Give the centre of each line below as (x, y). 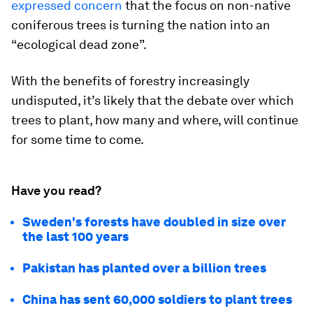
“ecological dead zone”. (79, 44)
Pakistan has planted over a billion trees (144, 268)
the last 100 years (75, 236)
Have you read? (56, 190)
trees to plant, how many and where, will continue (155, 119)
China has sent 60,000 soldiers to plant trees (157, 299)
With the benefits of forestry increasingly (130, 80)
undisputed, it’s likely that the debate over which (153, 100)
